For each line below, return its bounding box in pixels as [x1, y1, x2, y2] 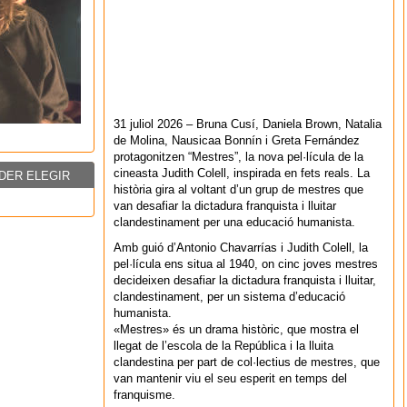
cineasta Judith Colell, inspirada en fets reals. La [114, 166, 370, 180]
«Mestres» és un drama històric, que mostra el [114, 323, 359, 336]
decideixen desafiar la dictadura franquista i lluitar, [114, 273, 376, 287]
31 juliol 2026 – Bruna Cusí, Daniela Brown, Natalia [114, 117, 382, 131]
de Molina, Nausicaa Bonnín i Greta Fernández [114, 134, 360, 147]
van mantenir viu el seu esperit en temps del [114, 372, 347, 385]
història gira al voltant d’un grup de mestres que [114, 183, 363, 196]
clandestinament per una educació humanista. [114, 215, 355, 229]
